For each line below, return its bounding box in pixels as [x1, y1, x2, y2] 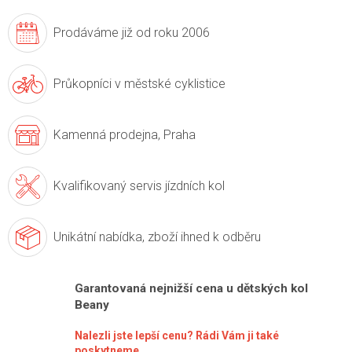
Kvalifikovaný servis [53, 178, 162, 194]
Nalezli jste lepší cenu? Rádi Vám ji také [75, 329, 279, 343]
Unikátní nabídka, [53, 229, 145, 245]
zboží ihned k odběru [145, 229, 261, 245]
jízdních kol [162, 178, 225, 194]
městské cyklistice [121, 76, 225, 92]
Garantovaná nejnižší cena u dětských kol [75, 281, 308, 296]
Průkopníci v [53, 76, 121, 92]
